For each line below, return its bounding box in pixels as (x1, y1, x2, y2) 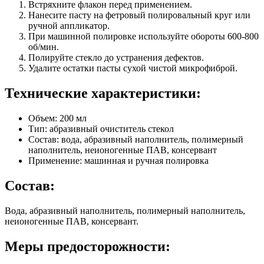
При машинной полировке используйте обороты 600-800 (28, 31, 259, 42)
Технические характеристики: (5, 85, 201, 101)
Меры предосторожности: (5, 238, 170, 254)
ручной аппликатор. (28, 21, 110, 31)
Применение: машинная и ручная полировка (28, 156, 209, 166)
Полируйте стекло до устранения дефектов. (28, 52, 204, 63)
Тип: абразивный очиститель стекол (28, 124, 174, 134)
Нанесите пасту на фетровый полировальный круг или (28, 10, 250, 21)
